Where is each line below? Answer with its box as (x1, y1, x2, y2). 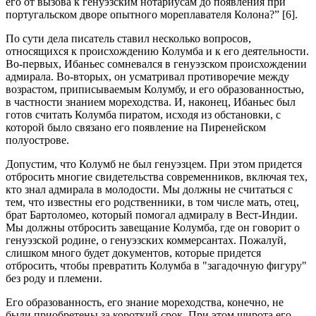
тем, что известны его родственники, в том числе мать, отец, (6, 196, 299, 208)
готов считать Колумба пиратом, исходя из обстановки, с (6, 109, 281, 121)
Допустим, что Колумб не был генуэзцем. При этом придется (6, 158, 302, 170)
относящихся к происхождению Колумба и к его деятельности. (6, 45, 309, 57)
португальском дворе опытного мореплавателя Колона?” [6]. (6, 8, 298, 20)
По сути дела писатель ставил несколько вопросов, (6, 32, 251, 44)
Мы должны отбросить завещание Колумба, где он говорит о (6, 221, 300, 233)
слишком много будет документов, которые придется (6, 247, 261, 259)
